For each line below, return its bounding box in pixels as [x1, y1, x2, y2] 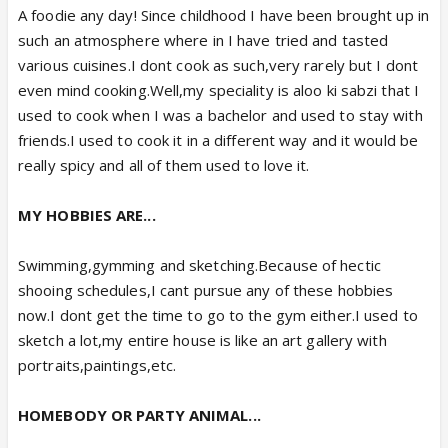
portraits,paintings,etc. [18, 355, 177, 375]
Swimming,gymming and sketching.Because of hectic [18, 255, 381, 275]
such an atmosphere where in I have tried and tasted [18, 30, 389, 50]
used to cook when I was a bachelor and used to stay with [18, 105, 423, 125]
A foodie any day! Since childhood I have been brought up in [18, 5, 429, 25]
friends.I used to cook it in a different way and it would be [18, 130, 419, 150]
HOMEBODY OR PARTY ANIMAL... [18, 405, 261, 425]
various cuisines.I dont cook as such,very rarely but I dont [18, 55, 418, 75]
